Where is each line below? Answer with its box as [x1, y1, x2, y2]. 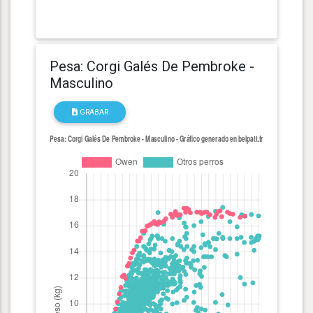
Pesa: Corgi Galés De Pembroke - [50, 57, 254, 75]
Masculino [50, 74, 113, 92]
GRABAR [77, 107, 108, 117]
